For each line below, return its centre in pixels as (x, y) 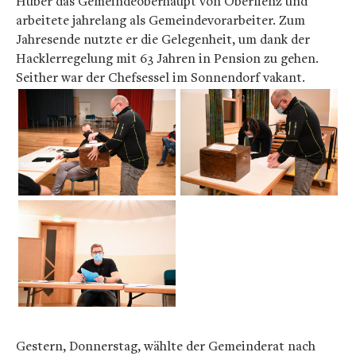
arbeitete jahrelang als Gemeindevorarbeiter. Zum (161, 20)
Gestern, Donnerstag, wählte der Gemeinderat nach (166, 345)
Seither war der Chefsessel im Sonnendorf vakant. (161, 77)
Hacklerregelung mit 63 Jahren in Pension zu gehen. (167, 58)
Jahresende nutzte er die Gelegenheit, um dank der (163, 39)
